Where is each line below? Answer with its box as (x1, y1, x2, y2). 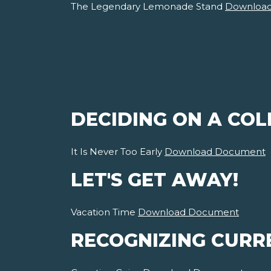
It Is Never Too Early (71, 146, 165, 158)
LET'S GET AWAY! (71, 169, 238, 192)
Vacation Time (71, 206, 138, 218)
